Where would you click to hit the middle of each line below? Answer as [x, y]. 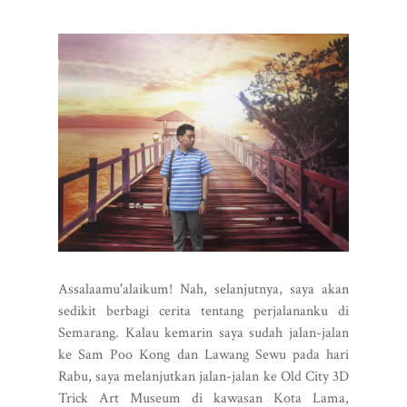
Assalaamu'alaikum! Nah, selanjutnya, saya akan [203, 289]
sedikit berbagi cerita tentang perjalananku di [203, 311]
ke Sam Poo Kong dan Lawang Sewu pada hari [203, 354]
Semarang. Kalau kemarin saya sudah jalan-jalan [203, 333]
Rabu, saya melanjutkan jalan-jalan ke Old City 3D [203, 376]
